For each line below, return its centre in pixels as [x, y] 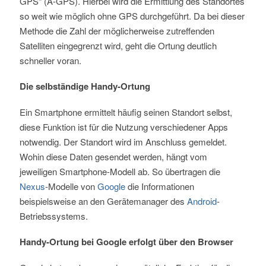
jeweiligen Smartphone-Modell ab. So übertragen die [120, 172]
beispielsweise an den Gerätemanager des [103, 201]
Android [202, 201]
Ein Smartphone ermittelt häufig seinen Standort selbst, [126, 112]
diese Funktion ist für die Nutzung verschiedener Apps [123, 127]
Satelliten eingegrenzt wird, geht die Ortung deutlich [118, 46]
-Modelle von [71, 186]
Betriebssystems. [53, 216]
